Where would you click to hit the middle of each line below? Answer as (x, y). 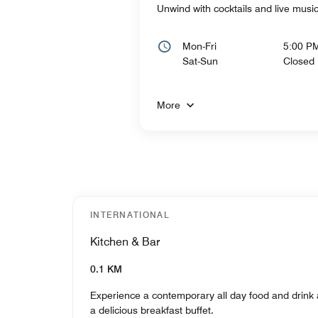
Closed (298, 61)
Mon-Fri (199, 46)
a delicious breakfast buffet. (152, 310)
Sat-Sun (200, 61)
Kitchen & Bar (125, 241)
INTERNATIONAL (130, 214)
